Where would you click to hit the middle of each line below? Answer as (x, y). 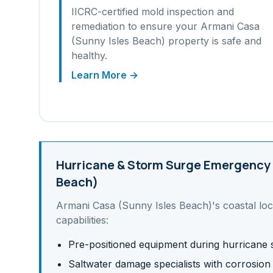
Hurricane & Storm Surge (129, 165)
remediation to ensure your (136, 26)
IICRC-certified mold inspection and (153, 12)
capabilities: (82, 220)
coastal (239, 205)
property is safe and (213, 41)
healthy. (89, 55)
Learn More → (105, 75)
